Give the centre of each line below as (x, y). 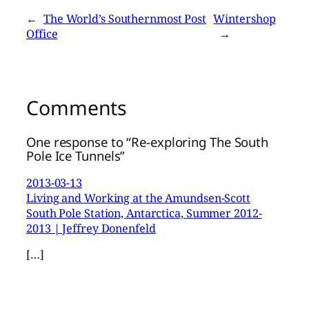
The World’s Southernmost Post (125, 18)
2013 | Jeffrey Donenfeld (91, 229)
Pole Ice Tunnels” (76, 155)
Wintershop (245, 18)
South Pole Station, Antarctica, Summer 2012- (144, 213)
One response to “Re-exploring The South (148, 141)
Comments (77, 107)
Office (42, 33)
